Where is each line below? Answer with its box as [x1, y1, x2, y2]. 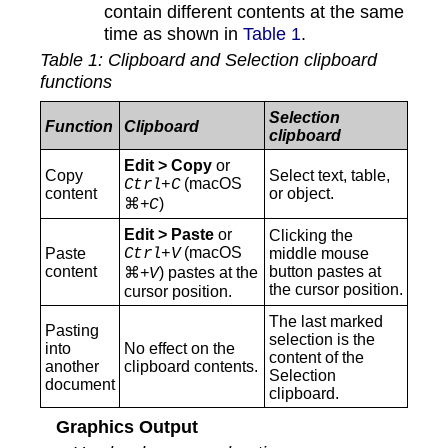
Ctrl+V [124, 244, 180, 263]
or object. [269, 184, 334, 202]
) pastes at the [158, 263, 258, 281]
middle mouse [269, 244, 369, 262]
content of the [269, 348, 364, 366]
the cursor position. [269, 280, 403, 298]
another [45, 357, 99, 375]
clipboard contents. [124, 357, 258, 375]
